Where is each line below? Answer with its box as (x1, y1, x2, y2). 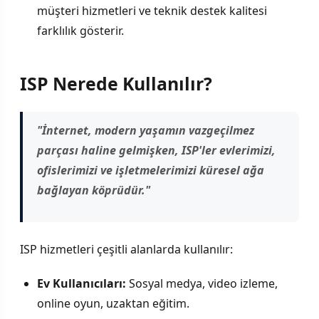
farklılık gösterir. (37, 22, 124, 38)
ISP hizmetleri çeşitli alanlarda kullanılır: (20, 241, 233, 258)
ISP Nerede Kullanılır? (20, 71, 212, 96)
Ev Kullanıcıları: (37, 275, 126, 291)
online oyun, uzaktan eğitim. (37, 295, 189, 311)
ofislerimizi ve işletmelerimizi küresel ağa (37, 162, 264, 179)
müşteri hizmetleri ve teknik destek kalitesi (37, 2, 267, 19)
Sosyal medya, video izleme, (126, 275, 278, 291)
